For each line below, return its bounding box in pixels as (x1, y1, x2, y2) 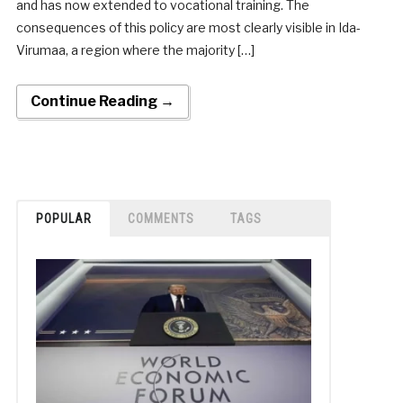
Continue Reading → (30, 92, 175, 110)
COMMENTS (127, 210, 194, 226)
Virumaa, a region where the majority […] (15, 41, 255, 58)
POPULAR (35, 210, 92, 226)
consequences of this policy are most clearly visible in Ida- (15, 19, 361, 35)
